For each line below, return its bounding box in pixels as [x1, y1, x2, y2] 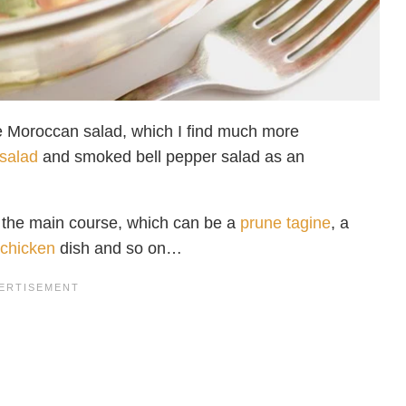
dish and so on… [55, 239, 182, 258]
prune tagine [240, 214, 331, 233]
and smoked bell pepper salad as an [38, 148, 304, 167]
